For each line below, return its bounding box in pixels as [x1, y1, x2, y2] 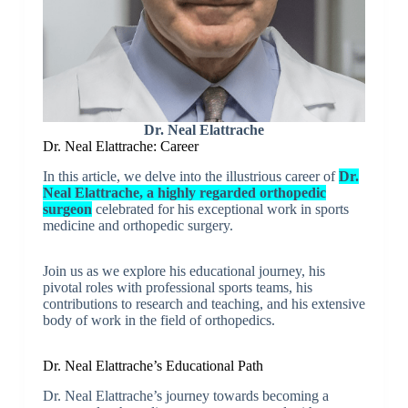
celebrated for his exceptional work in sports [91, 200, 349, 217]
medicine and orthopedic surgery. [42, 217, 233, 233]
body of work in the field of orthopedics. [42, 311, 275, 328]
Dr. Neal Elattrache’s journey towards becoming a [42, 387, 329, 403]
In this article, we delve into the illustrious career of [42, 168, 339, 184]
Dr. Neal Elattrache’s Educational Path [42, 357, 263, 373]
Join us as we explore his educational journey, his [42, 262, 325, 279]
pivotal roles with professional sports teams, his [42, 279, 312, 295]
